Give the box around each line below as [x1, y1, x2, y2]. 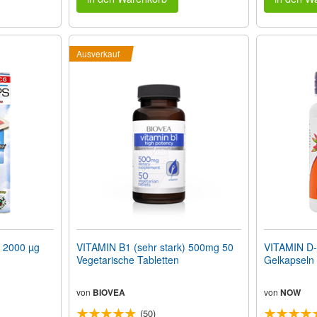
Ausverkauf [76, 47, 120, 60]
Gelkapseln [263, 253, 314, 267]
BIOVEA [92, 286, 125, 299]
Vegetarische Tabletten [76, 253, 179, 267]
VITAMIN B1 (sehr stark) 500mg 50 [76, 240, 234, 255]
